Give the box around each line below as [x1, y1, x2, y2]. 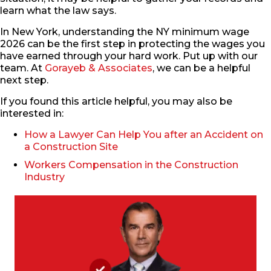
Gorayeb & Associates [45, 62, 152, 74]
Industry [24, 171, 65, 183]
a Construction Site [24, 141, 118, 153]
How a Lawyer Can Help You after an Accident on [24, 129, 263, 141]
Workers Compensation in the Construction [24, 159, 238, 171]
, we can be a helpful [152, 62, 250, 74]
